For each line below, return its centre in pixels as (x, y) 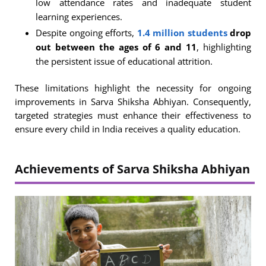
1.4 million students (182, 33)
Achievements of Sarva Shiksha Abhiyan (132, 169)
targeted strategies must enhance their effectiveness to (133, 115)
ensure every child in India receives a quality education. (128, 129)
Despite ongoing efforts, (86, 33)
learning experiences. (79, 17)
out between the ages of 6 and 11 (116, 47)
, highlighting (224, 47)
